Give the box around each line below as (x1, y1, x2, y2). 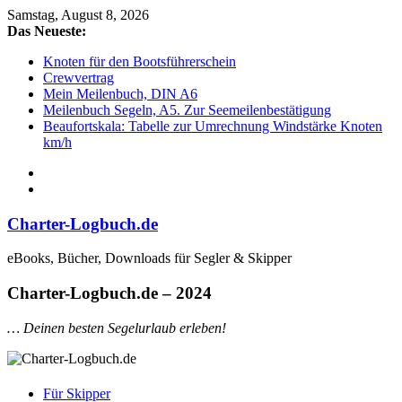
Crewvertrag (43, 70, 114, 85)
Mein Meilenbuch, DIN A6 (43, 86, 197, 101)
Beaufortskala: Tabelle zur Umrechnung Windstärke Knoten (43, 118, 382, 134)
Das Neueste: (7, 23, 86, 39)
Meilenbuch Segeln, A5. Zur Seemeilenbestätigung (43, 102, 331, 118)
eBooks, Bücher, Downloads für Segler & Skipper (7, 250, 292, 267)
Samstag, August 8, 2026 (7, 7, 149, 22)
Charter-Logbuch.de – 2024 (7, 284, 212, 303)
